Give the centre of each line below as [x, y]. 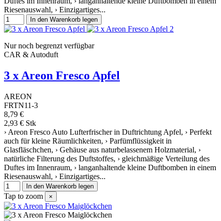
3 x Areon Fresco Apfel [62, 75]
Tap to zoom [23, 196]
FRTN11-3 [21, 105]
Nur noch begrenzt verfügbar [49, 45]
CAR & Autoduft [31, 54]
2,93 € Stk [20, 123]
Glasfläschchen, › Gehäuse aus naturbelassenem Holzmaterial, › [102, 149]
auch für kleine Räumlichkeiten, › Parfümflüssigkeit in [88, 141]
